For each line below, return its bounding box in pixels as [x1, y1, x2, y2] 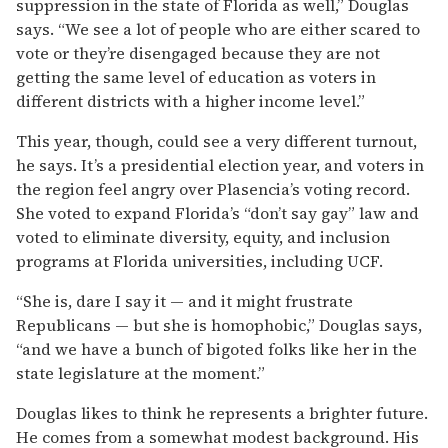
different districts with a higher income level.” [16, 89, 365, 112]
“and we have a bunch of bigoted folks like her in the [16, 337, 417, 360]
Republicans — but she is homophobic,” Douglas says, [16, 313, 422, 336]
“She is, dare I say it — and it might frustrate [16, 289, 353, 312]
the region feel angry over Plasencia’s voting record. [16, 177, 410, 200]
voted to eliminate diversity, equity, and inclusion [16, 225, 390, 248]
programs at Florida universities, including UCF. [16, 249, 383, 272]
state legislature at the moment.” [16, 361, 265, 384]
